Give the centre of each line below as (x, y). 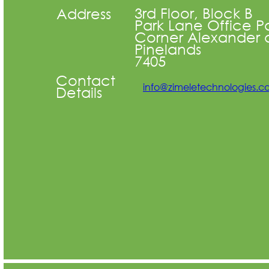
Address (84, 13)
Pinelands (168, 48)
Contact (86, 80)
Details (79, 92)
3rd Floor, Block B (193, 12)
